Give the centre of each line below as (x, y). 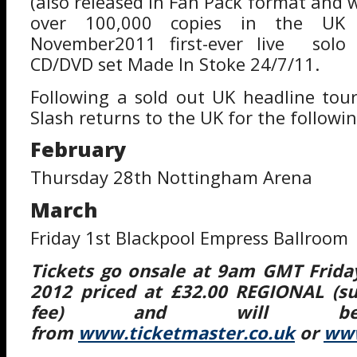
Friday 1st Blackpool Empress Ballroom (192, 237)
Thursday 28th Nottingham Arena (171, 178)
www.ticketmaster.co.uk (186, 332)
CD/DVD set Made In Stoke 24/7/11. (175, 64)
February (78, 149)
